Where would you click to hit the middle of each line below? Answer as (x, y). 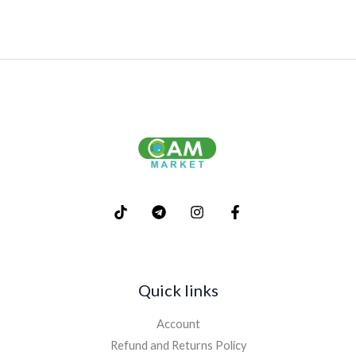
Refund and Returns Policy (178, 346)
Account (178, 324)
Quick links (178, 290)
